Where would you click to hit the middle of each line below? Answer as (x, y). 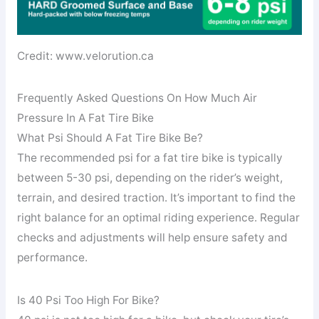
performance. (52, 258)
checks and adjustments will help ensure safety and (152, 238)
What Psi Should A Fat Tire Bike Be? (110, 138)
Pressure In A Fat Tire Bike (85, 118)
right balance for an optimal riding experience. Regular (158, 218)
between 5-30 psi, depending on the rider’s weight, (150, 178)
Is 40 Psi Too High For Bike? (88, 300)
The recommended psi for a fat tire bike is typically (150, 158)
